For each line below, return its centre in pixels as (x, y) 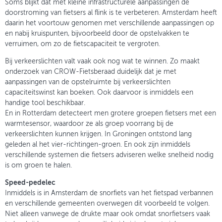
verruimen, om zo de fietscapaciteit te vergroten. (83, 44)
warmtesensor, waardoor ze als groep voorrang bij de (89, 124)
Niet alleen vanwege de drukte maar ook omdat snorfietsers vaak (108, 214)
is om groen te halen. (38, 166)
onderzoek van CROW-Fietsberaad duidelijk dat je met (91, 72)
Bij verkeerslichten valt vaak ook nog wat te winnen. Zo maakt (102, 62)
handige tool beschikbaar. (45, 103)
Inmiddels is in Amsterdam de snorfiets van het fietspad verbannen (109, 194)
